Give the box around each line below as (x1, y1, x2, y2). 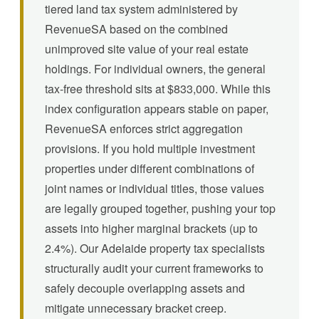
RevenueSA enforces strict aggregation (45, 120, 243, 137)
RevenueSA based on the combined (45, 20, 228, 37)
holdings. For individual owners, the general (45, 60, 266, 77)
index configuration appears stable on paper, (45, 100, 268, 117)
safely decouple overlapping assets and (45, 279, 245, 296)
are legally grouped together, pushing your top (45, 199, 276, 216)
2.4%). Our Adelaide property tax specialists (45, 239, 265, 256)
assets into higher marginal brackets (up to (45, 219, 258, 236)
